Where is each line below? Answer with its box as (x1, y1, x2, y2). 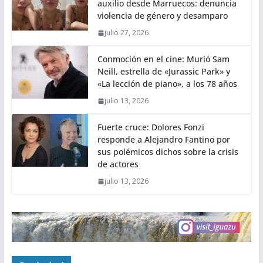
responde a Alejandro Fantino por (97, 134, 230, 146)
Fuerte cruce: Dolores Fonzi (97, 122, 204, 133)
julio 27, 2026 (104, 28, 149, 38)
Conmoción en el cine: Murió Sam (97, 53, 230, 65)
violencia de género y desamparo (97, 10, 228, 22)
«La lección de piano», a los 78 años (97, 78, 237, 90)
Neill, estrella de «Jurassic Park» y (97, 66, 230, 77)
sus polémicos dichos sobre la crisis (97, 146, 238, 158)
